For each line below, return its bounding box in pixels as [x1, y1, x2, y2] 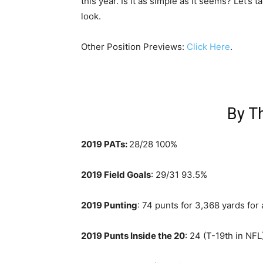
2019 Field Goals [81, 169, 151, 180]
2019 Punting [81, 200, 137, 211]
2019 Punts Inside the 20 [81, 230, 185, 241]
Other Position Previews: [81, 41, 187, 52]
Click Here [187, 41, 230, 52]
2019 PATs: [81, 139, 129, 150]
